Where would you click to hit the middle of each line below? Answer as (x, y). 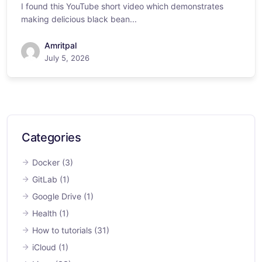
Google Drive (57, 196)
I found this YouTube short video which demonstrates (122, 6)
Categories (51, 137)
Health (44, 213)
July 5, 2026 (67, 58)
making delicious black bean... (79, 19)
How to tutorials (62, 230)
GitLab (45, 179)
